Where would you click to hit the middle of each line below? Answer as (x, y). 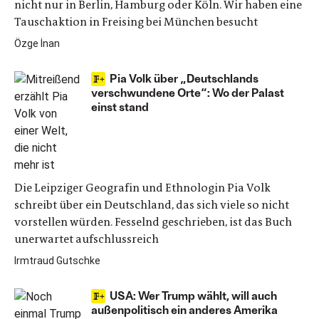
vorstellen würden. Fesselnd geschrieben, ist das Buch (153, 222)
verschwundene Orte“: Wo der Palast (188, 92)
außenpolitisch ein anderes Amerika (184, 309)
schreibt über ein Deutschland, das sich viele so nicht (152, 205)
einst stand (120, 106)
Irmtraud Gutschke (57, 261)
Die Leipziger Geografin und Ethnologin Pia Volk (142, 188)
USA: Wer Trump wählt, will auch (193, 295)
